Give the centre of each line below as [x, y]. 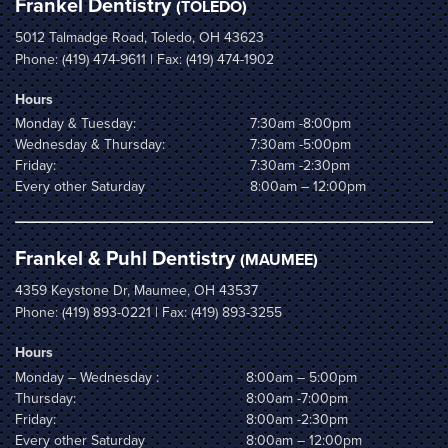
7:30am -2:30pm [300, 166]
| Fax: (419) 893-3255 [216, 313]
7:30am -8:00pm [300, 124]
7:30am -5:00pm [300, 145]
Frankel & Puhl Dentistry [127, 259]
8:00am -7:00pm [297, 399]
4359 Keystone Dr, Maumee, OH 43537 [136, 291]
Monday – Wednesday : [87, 378]
